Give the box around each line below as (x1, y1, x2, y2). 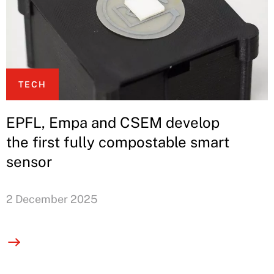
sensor (6, 153, 52, 171)
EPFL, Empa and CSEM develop (6, 114, 220, 131)
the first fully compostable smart (6, 133, 229, 151)
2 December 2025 (6, 193, 98, 206)
